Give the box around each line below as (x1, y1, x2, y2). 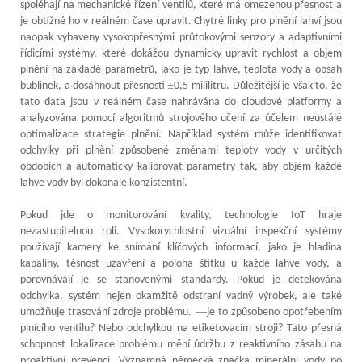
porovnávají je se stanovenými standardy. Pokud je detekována (20, 273, 342, 286)
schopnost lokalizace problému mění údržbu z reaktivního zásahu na (20, 338, 342, 351)
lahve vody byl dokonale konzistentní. (20, 176, 187, 189)
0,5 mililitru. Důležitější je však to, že (174, 79, 343, 92)
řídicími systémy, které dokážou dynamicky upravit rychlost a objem (20, 47, 342, 60)
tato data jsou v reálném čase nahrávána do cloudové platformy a (20, 95, 342, 108)
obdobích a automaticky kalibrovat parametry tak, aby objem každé (20, 160, 342, 173)
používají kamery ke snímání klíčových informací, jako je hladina (20, 241, 342, 254)
